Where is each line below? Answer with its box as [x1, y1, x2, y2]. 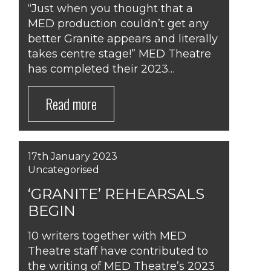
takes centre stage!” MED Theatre [28, 47, 211, 60]
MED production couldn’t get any [28, 17, 209, 30]
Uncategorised [28, 164, 99, 175]
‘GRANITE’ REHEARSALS [28, 185, 204, 203]
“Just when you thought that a [28, 2, 193, 15]
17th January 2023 [28, 151, 117, 162]
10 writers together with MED [28, 229, 186, 243]
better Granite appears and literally [28, 32, 218, 45]
